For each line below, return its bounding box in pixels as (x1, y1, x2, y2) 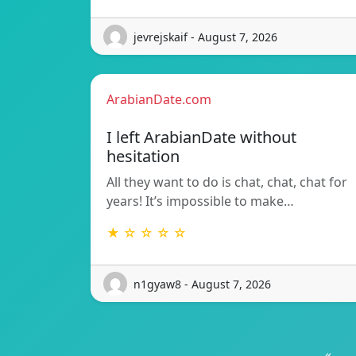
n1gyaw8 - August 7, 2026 (133, 276, 271, 292)
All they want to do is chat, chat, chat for (106, 173, 347, 192)
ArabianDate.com (106, 91, 211, 109)
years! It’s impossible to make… (106, 192, 294, 211)
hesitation (106, 145, 180, 168)
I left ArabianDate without (106, 126, 296, 149)
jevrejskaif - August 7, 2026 (133, 29, 277, 44)
